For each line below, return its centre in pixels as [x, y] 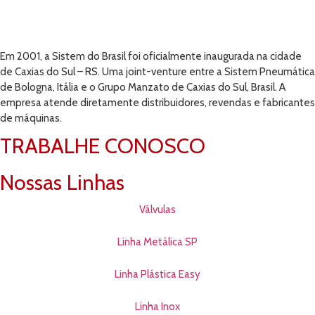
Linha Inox [157, 307]
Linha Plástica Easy [157, 275]
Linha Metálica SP [157, 242]
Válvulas [157, 210]
